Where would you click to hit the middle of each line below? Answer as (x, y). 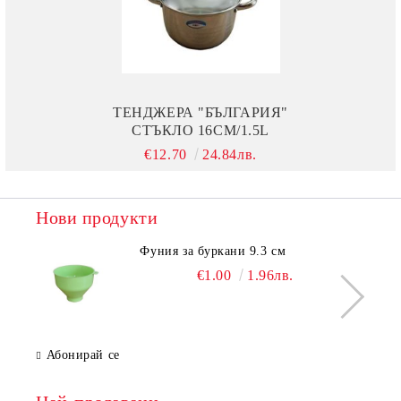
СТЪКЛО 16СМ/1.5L (200, 131)
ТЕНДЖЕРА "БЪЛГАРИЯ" (200, 113)
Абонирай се (83, 355)
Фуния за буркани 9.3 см (213, 252)
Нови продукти (97, 218)
